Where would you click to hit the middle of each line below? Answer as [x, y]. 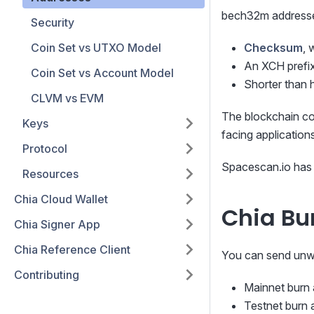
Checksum [273, 48]
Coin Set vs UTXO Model [96, 48]
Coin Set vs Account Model [102, 73]
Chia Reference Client [72, 250]
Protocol [45, 149]
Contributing [47, 275]
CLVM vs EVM [67, 98]
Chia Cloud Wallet [61, 199]
